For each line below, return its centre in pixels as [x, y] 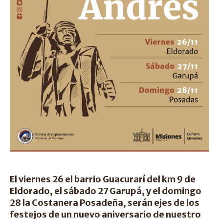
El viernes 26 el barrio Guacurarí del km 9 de [103, 179]
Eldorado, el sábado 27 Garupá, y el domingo [106, 191]
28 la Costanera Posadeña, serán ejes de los [105, 203]
